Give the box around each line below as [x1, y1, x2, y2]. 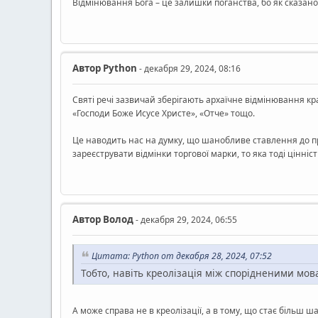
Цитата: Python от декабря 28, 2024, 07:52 [92, 249, 272, 262]
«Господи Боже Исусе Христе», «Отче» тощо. [72, 106, 255, 119]
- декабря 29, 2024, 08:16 [137, 62, 241, 75]
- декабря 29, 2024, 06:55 [133, 213, 237, 226]
